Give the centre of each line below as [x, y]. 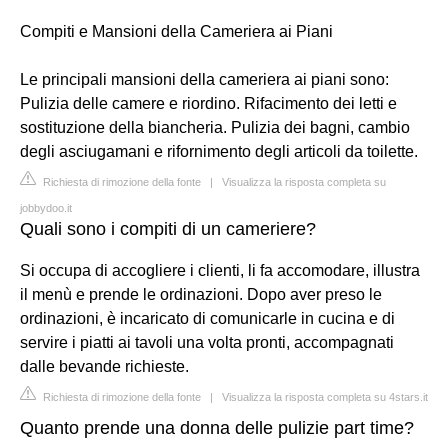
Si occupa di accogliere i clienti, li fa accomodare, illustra [220, 270]
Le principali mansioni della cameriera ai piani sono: [204, 79]
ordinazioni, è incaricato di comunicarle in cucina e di [207, 318]
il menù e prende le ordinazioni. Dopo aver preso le [201, 294]
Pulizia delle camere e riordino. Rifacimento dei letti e [208, 103]
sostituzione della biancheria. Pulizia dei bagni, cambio [215, 127]
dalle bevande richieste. [104, 366]
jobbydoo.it [46, 207]
